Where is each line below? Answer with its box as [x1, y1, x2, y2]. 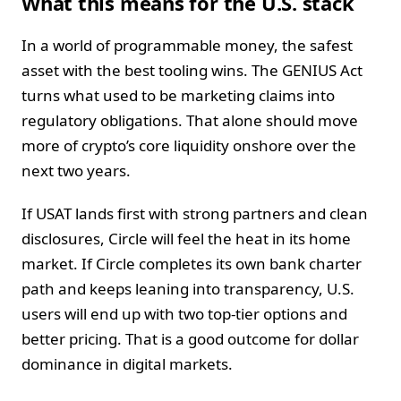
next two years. [21, 159, 131, 181]
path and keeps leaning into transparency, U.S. [21, 277, 354, 299]
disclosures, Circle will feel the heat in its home [21, 227, 351, 249]
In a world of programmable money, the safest [21, 34, 353, 55]
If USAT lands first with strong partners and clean [21, 202, 368, 224]
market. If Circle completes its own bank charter [21, 252, 362, 274]
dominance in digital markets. [21, 353, 233, 374]
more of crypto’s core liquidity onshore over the [21, 134, 356, 156]
